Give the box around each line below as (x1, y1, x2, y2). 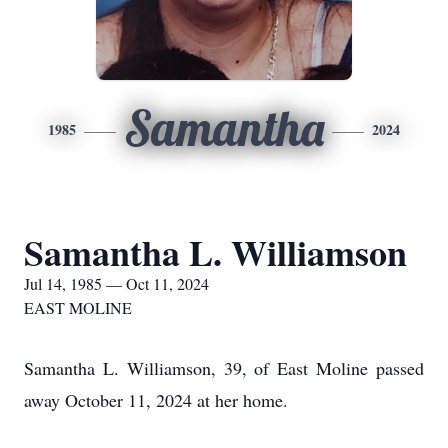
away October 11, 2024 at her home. (24, 388, 294, 412)
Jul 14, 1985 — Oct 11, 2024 (24, 273, 209, 294)
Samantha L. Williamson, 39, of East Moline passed (24, 356, 424, 380)
